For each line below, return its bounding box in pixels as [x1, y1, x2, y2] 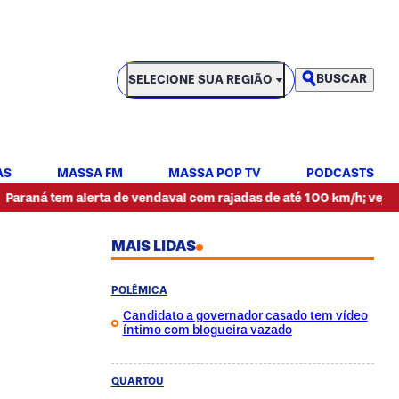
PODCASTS [306, 166, 374, 181]
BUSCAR [316, 71, 367, 87]
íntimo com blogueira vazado [122, 322, 292, 338]
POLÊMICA [110, 284, 167, 297]
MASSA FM [57, 166, 123, 181]
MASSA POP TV [168, 166, 261, 181]
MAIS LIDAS [110, 237, 196, 255]
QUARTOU [110, 375, 164, 387]
